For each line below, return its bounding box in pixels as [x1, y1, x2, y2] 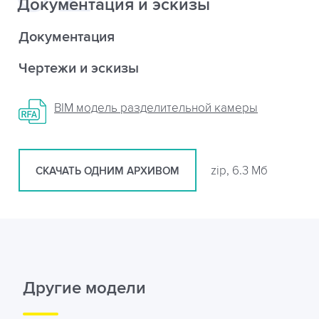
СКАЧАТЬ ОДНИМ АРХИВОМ [36, 164, 179, 178]
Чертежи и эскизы [19, 59, 139, 77]
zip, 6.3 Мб [211, 163, 268, 178]
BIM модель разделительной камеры [54, 100, 258, 115]
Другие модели [23, 277, 146, 298]
